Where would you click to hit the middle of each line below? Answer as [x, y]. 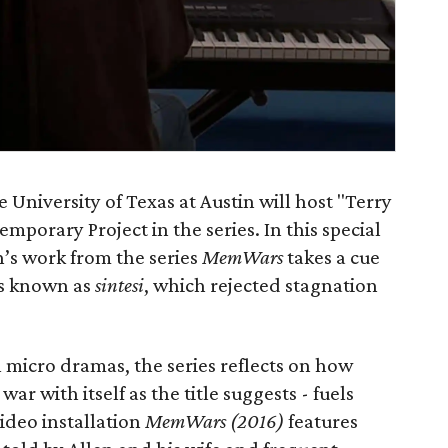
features [323, 421]
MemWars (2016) [216, 421]
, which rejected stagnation [261, 285]
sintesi [119, 285]
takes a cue [331, 257]
